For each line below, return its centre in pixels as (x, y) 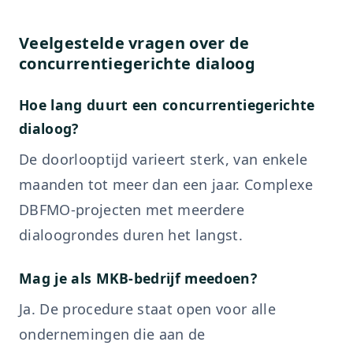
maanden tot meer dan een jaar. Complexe (166, 184)
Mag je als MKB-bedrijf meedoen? (138, 278)
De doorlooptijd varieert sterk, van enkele (163, 159)
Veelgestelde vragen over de (134, 43)
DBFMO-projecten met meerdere (132, 210)
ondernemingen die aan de (112, 334)
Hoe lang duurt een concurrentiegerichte (167, 105)
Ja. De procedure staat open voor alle (147, 309)
